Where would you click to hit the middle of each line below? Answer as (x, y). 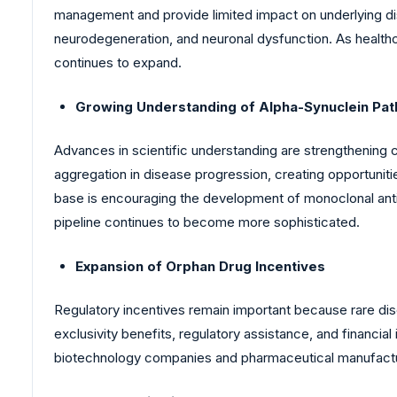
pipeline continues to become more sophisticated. (207, 222)
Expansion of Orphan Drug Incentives (200, 266)
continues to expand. (118, 63)
